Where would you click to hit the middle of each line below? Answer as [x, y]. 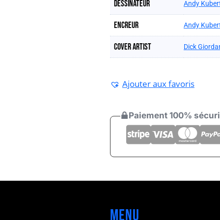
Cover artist [133, 47]
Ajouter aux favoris [158, 83]
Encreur [126, 25]
